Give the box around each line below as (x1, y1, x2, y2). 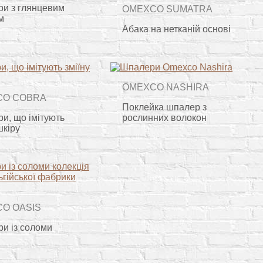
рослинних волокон (122, 112, 207, 123)
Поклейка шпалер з (122, 102, 207, 112)
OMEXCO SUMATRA (122, 4, 213, 14)
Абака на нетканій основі (122, 23, 231, 34)
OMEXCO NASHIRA (122, 82, 210, 92)
